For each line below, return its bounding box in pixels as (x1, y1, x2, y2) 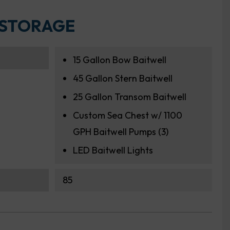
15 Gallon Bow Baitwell (73, 54, 166, 66)
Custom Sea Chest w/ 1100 (73, 109, 182, 122)
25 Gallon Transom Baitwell (73, 91, 186, 103)
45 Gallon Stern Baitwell (73, 72, 172, 85)
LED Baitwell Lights (73, 144, 153, 157)
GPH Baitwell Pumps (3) (73, 126, 168, 138)
